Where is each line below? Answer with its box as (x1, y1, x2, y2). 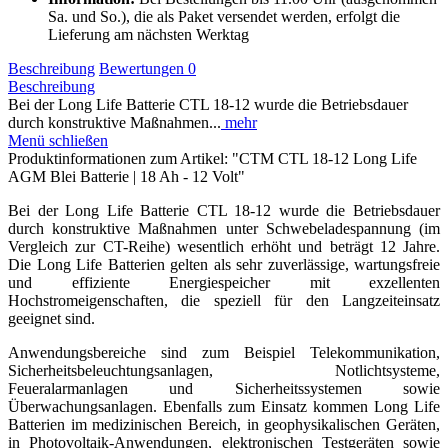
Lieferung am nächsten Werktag (48, 25, 249, 43)
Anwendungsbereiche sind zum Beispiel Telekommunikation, (8, 343, 440, 361)
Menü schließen (8, 131, 108, 149)
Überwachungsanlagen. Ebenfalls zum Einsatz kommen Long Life (8, 397, 440, 415)
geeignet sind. (8, 309, 95, 327)
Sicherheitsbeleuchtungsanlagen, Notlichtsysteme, (8, 361, 440, 379)
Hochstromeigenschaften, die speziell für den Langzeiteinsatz (8, 291, 440, 309)
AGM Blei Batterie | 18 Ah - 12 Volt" (8, 167, 245, 185)
